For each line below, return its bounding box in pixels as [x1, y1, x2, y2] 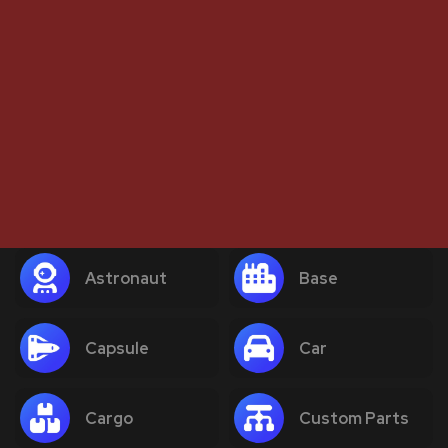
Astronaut [85, 267, 167, 289]
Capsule [85, 337, 149, 359]
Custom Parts [299, 407, 409, 429]
